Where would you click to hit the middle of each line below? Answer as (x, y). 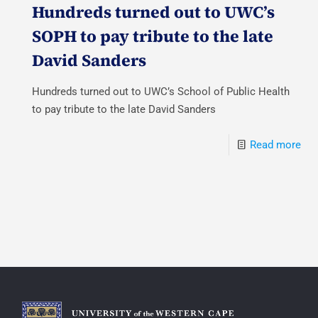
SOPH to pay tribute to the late (153, 37)
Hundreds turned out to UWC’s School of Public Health (161, 92)
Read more (275, 145)
